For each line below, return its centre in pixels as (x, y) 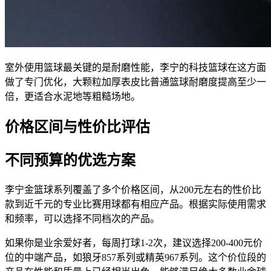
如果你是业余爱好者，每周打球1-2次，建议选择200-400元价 (134, 243)
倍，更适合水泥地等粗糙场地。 (73, 97)
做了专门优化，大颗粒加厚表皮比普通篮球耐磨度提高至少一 (135, 82)
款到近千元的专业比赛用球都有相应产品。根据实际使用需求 (135, 204)
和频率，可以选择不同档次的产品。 (82, 218)
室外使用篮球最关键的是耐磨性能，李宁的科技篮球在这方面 (135, 68)
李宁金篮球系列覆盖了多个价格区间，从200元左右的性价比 (133, 189)
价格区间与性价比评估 (77, 127)
